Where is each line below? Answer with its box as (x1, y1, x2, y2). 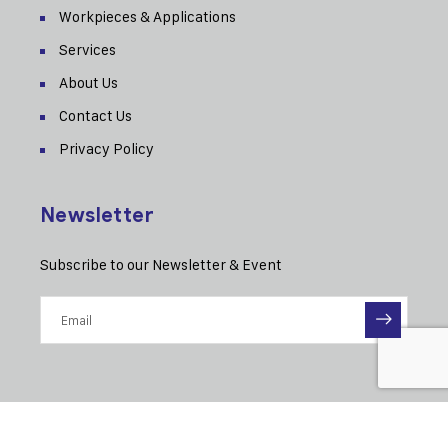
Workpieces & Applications (59, 7, 236, 26)
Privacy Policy (59, 139, 154, 158)
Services (59, 40, 116, 59)
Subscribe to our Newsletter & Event (40, 255, 282, 274)
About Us (59, 73, 118, 92)
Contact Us (59, 106, 132, 125)
